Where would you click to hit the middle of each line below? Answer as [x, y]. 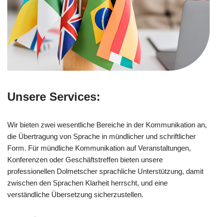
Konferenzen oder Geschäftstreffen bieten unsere [85, 160]
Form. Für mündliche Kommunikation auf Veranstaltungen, [99, 148]
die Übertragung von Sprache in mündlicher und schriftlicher [101, 137]
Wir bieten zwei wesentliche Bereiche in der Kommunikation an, [107, 125]
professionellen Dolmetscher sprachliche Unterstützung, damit [105, 171]
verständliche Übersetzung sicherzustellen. [75, 195]
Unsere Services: [54, 97]
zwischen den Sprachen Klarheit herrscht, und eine [87, 183]
